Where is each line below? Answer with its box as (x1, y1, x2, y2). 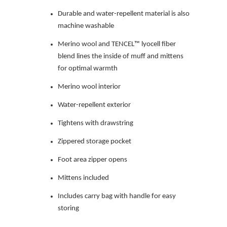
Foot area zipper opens (58, 156, 127, 164)
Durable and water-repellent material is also (58, 10, 190, 18)
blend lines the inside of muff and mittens (58, 52, 183, 60)
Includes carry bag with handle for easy (58, 192, 176, 200)
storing (58, 204, 79, 212)
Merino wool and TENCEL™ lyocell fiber (58, 40, 176, 48)
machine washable (58, 22, 114, 30)
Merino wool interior (58, 83, 121, 91)
